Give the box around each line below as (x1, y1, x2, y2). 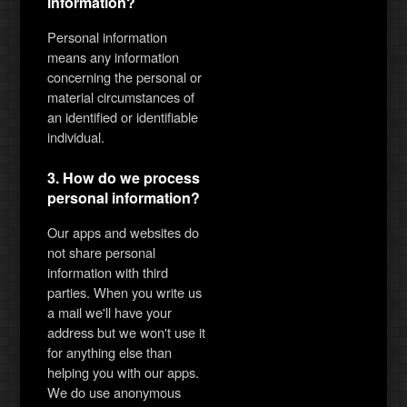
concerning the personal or (47, 66, 203, 86)
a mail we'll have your (47, 302, 173, 322)
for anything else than (47, 342, 173, 362)
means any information (47, 46, 180, 66)
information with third (47, 262, 169, 282)
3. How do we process (47, 166, 201, 188)
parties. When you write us (47, 282, 203, 302)
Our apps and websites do (47, 222, 200, 242)
